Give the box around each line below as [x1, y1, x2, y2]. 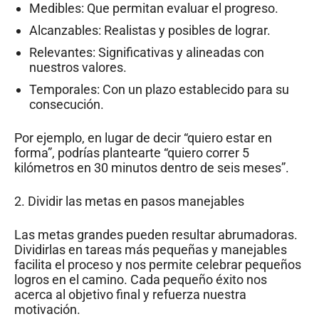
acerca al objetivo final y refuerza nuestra [14, 286, 246, 302]
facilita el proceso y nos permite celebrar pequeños [14, 256, 301, 272]
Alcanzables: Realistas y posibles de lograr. [29, 22, 271, 38]
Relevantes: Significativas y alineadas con [29, 44, 264, 60]
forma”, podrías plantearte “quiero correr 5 [14, 145, 249, 160]
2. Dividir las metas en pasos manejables [14, 193, 244, 209]
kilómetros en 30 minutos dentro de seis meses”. [14, 159, 289, 175]
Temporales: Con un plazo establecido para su [29, 81, 289, 97]
